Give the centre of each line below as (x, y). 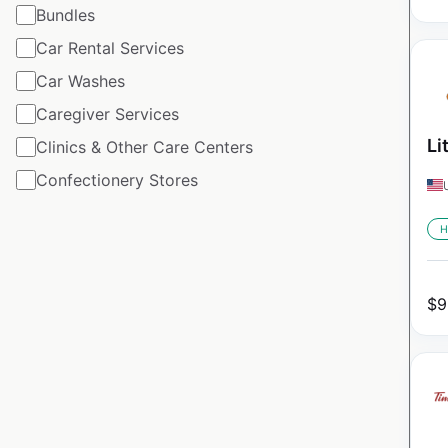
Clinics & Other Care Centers (144, 146)
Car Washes (80, 80)
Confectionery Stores (117, 179)
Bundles (65, 14)
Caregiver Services (107, 113)
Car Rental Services (110, 47)
